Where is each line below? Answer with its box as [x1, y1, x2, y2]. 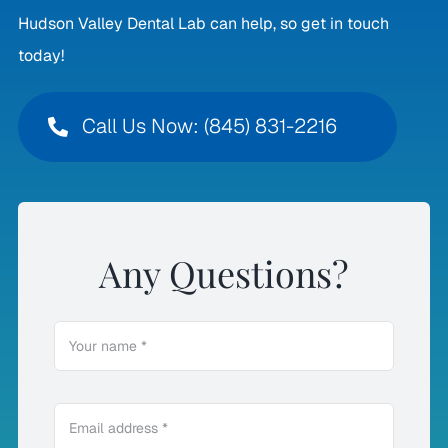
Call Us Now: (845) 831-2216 [81, 113, 337, 140]
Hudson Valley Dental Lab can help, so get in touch [17, 12, 389, 34]
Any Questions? [99, 249, 349, 298]
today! [17, 44, 64, 66]
